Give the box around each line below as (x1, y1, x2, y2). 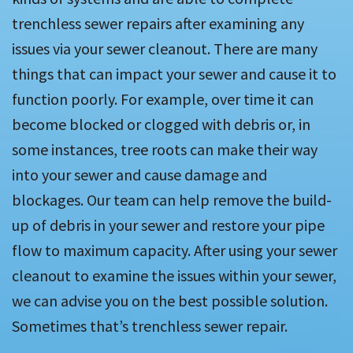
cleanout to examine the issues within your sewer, (12, 266, 336, 286)
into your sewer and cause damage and (12, 165, 267, 185)
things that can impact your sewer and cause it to (12, 64, 336, 84)
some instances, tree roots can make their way (12, 139, 318, 160)
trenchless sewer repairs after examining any (12, 13, 304, 34)
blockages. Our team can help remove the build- (12, 190, 332, 210)
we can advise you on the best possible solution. (12, 291, 328, 311)
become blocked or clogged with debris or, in (12, 114, 310, 135)
